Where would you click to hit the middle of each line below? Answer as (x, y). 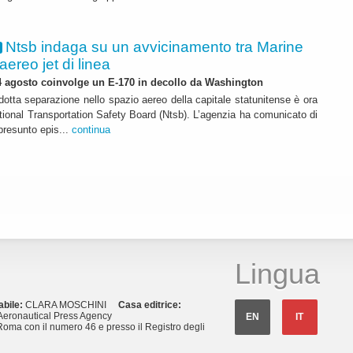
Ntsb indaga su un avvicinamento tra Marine (155, 46)
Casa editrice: (150, 305)
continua (91, 130)
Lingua (277, 274)
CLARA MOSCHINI (72, 305)
